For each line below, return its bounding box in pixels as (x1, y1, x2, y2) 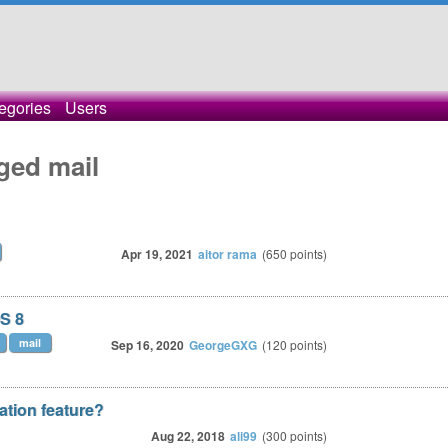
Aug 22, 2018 (151, 427, 225, 445)
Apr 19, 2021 (121, 245, 193, 263)
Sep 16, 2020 (111, 336, 184, 354)
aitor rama (198, 245, 257, 263)
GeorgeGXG (189, 336, 257, 354)
